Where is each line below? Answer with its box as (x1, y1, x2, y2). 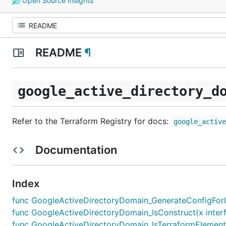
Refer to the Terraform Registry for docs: (12, 116, 171, 126)
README (32, 46, 84, 59)
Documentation (32, 143, 120, 156)
